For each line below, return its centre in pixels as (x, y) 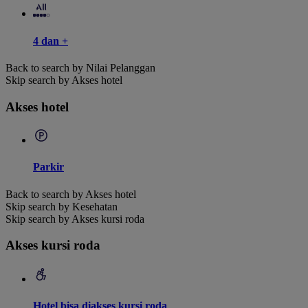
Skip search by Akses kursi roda (75, 219)
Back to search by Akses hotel (71, 194)
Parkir (48, 167)
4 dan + (51, 41)
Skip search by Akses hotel (64, 80)
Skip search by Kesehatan (62, 206)
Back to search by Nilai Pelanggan (80, 67)
